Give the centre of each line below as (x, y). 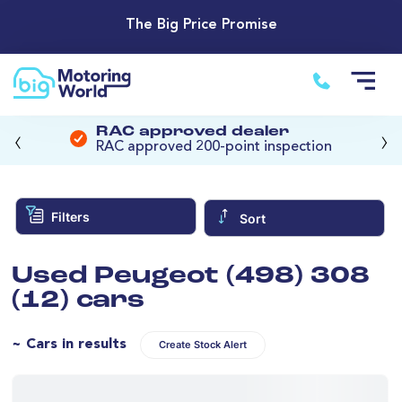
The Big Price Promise (201, 26)
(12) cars (78, 301)
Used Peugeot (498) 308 (191, 276)
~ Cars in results (69, 344)
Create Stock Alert (203, 345)
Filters (70, 216)
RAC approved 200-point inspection (214, 148)
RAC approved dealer (192, 132)
